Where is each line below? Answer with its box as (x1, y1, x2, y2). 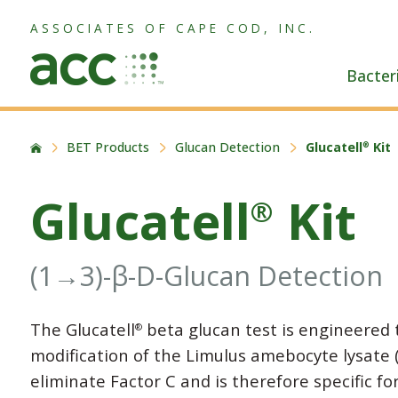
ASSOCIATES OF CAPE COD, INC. (29, 19, 315, 36)
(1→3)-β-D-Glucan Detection (29, 258, 383, 295)
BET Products (67, 139, 150, 156)
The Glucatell (29, 318, 135, 341)
